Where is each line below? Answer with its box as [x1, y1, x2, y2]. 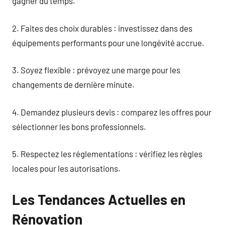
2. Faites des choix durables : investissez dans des [12, 23, 192, 33]
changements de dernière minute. [12, 79, 135, 89]
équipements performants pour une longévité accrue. [12, 37, 204, 48]
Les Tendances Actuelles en [12, 191, 185, 208]
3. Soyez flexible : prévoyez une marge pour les [12, 65, 180, 75]
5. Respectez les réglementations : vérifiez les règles [12, 149, 202, 159]
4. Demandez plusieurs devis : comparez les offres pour [12, 106, 211, 117]
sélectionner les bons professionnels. [12, 121, 146, 132]
